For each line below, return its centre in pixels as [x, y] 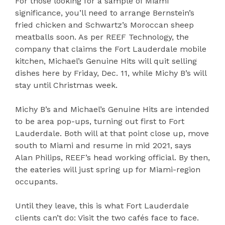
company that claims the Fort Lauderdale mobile [111, 49]
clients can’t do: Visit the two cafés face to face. [107, 217]
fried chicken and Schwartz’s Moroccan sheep [104, 25]
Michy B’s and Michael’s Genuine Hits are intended [112, 109]
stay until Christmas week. [66, 85]
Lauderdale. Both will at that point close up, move [112, 133]
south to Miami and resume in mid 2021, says [103, 145]
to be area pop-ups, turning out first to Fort [100, 121]
